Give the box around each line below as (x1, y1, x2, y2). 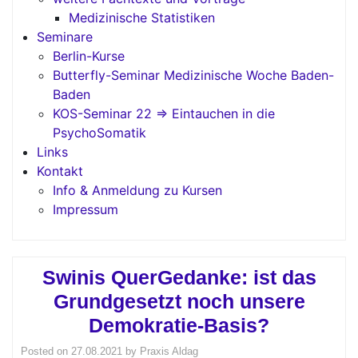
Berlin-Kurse (53, 48, 125, 64)
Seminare (37, 29, 93, 45)
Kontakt (37, 163, 83, 179)
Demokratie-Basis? (89, 314, 269, 336)
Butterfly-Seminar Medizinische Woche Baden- (53, 67, 334, 83)
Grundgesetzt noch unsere (53, 290, 305, 312)
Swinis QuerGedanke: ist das (42, 266, 316, 288)
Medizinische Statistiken (69, 10, 215, 26)
